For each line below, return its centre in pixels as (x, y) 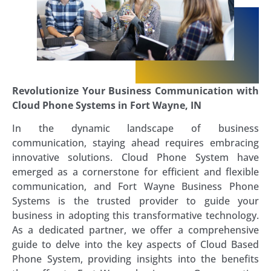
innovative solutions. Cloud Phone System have (135, 158)
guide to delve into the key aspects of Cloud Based (135, 245)
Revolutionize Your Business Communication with (135, 90)
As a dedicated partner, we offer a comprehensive (135, 230)
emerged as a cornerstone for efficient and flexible (135, 172)
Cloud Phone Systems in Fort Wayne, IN (107, 105)
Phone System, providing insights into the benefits (135, 259)
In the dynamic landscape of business (135, 129)
